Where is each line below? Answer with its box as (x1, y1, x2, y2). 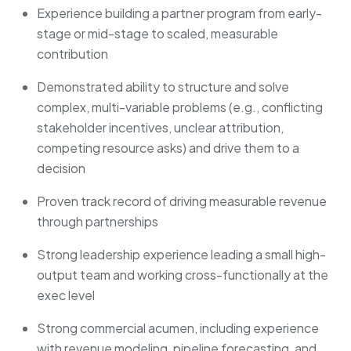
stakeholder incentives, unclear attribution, (37, 119, 284, 136)
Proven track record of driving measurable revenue (37, 193, 327, 210)
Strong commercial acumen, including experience (37, 320, 319, 337)
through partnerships (37, 213, 158, 230)
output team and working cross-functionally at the (37, 266, 328, 284)
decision (37, 160, 85, 177)
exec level (37, 287, 95, 304)
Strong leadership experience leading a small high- (37, 246, 326, 263)
